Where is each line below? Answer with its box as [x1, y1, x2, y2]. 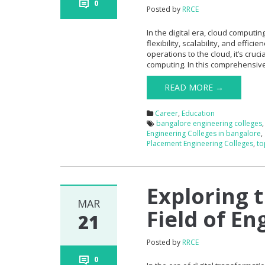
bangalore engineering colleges [156, 118, 263, 128]
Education [182, 108, 215, 118]
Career [155, 108, 179, 118]
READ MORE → [164, 81, 224, 93]
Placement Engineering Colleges [147, 138, 254, 148]
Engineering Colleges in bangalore [147, 128, 261, 138]
